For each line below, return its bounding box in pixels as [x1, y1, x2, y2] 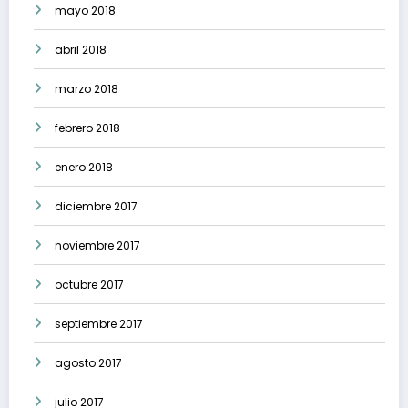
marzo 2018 [55, 80, 118, 97]
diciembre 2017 [55, 198, 138, 214]
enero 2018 [55, 158, 113, 175]
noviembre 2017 [55, 237, 140, 253]
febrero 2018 [55, 119, 120, 136]
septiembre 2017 [55, 315, 143, 331]
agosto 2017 [55, 354, 122, 371]
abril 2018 [55, 41, 107, 57]
